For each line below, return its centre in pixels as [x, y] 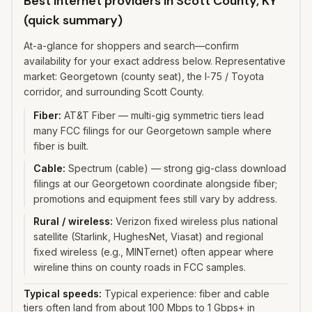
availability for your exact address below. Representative [155, 61]
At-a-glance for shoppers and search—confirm [131, 46]
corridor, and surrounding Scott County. [114, 92]
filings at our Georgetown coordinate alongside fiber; [155, 184]
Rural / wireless [72, 221]
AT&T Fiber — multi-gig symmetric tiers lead [164, 115]
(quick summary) [73, 20]
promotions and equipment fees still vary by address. [155, 199]
